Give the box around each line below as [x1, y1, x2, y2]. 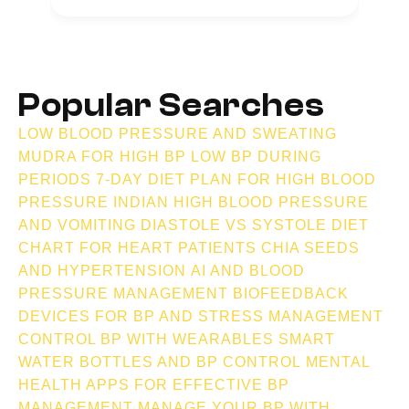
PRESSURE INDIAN [18, 194, 169, 210]
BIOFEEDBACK [233, 285, 349, 301]
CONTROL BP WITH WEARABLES [18, 330, 274, 347]
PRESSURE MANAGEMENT [18, 285, 228, 301]
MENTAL [306, 353, 370, 370]
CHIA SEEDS [261, 239, 360, 256]
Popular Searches [18, 86, 325, 124]
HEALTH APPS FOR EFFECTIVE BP [18, 376, 289, 393]
